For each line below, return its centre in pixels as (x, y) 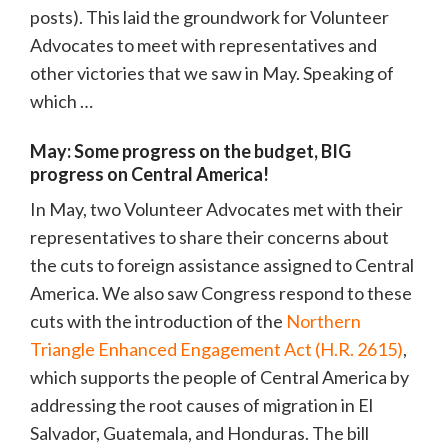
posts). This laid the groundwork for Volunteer (209, 17)
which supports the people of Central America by (219, 377)
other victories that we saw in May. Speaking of (212, 73)
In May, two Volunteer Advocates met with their (216, 209)
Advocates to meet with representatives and (203, 45)
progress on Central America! (149, 174)
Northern (323, 321)
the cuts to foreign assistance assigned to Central (222, 265)
